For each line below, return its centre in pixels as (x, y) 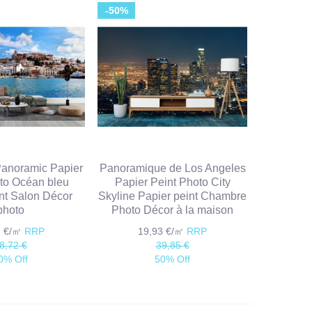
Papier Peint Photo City (172, 182)
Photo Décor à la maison (173, 210)
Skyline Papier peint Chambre (173, 196)
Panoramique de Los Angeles (172, 169)
